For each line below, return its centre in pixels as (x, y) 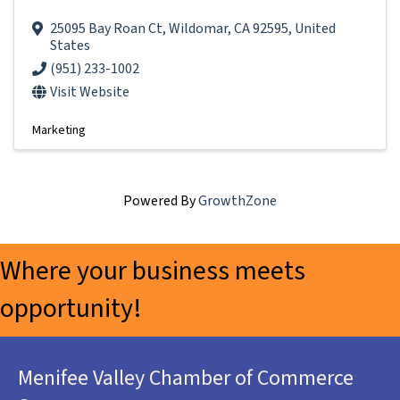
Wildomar (198, 28)
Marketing (59, 129)
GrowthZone (237, 200)
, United (312, 28)
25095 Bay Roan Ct (106, 28)
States (70, 45)
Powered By (161, 200)
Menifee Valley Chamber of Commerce (186, 378)
